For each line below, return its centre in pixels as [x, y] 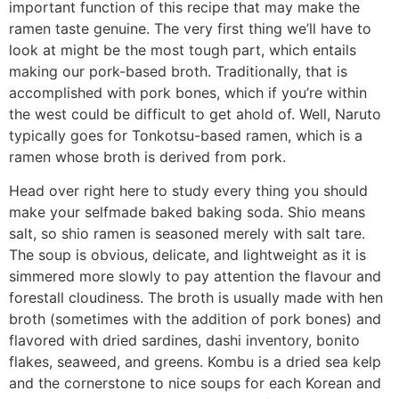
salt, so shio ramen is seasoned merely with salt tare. [187, 234]
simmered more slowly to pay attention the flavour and [195, 277]
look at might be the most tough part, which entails [183, 49]
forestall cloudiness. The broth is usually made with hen [196, 298]
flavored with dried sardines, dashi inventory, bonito [184, 341]
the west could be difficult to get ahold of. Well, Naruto [195, 114]
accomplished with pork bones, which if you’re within [188, 92]
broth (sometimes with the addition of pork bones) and [195, 319]
